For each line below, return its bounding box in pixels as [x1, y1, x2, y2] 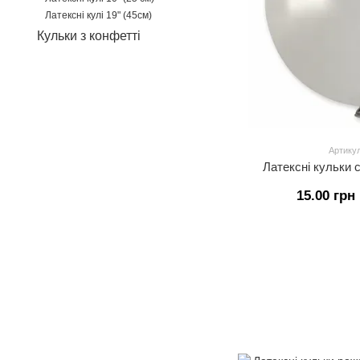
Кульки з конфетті [37, 29, 141, 43]
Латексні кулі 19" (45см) [45, 10, 152, 21]
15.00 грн [296, 188, 355, 203]
